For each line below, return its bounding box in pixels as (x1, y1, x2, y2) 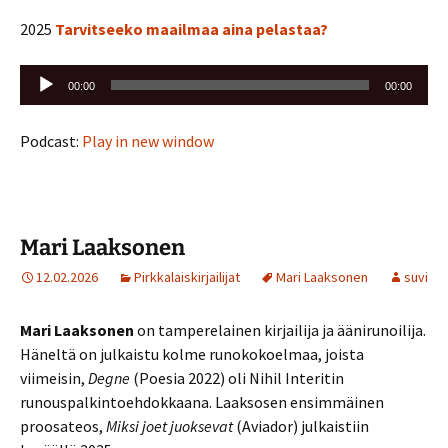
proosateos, (20, 415, 106, 436)
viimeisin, (20, 367, 88, 388)
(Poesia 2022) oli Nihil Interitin (130, 367, 344, 388)
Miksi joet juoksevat (106, 415, 236, 436)
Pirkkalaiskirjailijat (134, 267, 240, 286)
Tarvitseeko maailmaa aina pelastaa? (55, 18, 328, 39)
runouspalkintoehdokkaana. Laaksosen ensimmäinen (20, 391, 384, 412)
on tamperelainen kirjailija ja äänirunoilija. (134, 319, 426, 340)
